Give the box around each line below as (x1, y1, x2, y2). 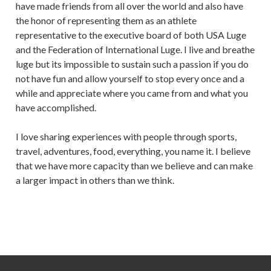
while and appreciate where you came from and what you (16, 87, 248, 99)
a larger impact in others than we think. (16, 174, 174, 186)
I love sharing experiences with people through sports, (16, 131, 237, 143)
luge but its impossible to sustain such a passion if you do (16, 58, 249, 70)
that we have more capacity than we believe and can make (16, 160, 253, 172)
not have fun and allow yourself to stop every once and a (16, 73, 244, 85)
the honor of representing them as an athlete (16, 15, 197, 27)
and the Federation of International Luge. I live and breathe (16, 44, 255, 56)
